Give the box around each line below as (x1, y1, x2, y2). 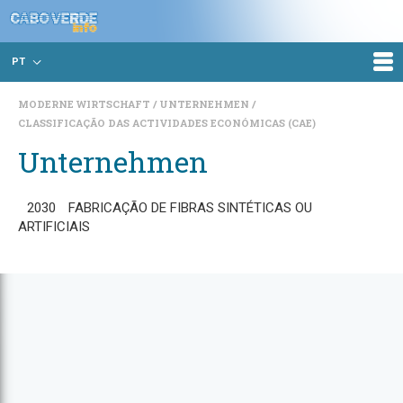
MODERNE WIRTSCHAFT (18, 97, 153, 111)
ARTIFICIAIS (18, 219, 90, 235)
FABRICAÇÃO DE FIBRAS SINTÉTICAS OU (68, 200, 312, 216)
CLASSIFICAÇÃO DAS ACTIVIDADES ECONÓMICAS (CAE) (18, 116, 316, 130)
